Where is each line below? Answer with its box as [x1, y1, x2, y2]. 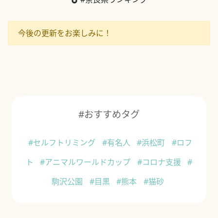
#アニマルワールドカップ [40, 157, 133, 168]
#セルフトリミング [28, 137, 97, 148]
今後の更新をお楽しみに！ [18, 28, 111, 39]
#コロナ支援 [137, 157, 183, 168]
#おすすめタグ [78, 108, 140, 121]
